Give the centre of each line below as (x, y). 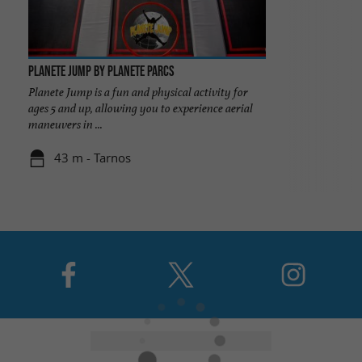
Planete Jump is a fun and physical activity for (138, 92)
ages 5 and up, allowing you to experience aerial (140, 108)
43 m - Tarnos (93, 158)
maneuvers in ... (65, 124)
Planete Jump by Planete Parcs (101, 71)
